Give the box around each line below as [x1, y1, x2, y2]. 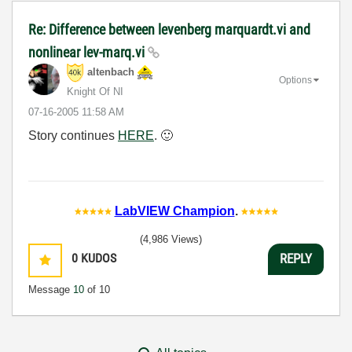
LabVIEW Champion [114, 203, 235, 218]
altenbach [87, 66, 134, 78]
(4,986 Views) [140, 233, 202, 245]
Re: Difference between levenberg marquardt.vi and [28, 20, 310, 38]
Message [28, 283, 73, 295]
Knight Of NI [67, 85, 123, 97]
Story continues [28, 128, 118, 142]
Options [279, 75, 312, 86]
